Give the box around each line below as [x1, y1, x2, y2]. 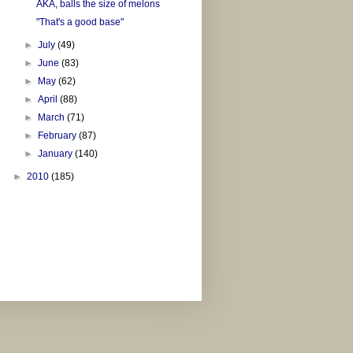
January [38, 148, 76, 160]
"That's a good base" [35, 17, 124, 28]
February [38, 130, 80, 142]
